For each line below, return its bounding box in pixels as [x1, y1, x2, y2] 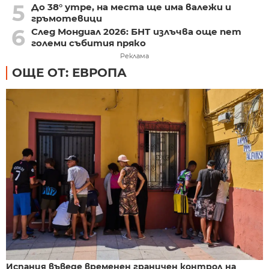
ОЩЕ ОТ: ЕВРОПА [12, 65, 127, 80]
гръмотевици [31, 12, 102, 24]
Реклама [120, 51, 149, 60]
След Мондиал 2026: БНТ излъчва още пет [31, 25, 241, 37]
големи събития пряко [31, 37, 146, 49]
